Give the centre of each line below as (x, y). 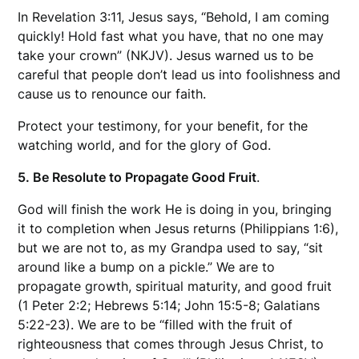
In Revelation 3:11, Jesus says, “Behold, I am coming (174, 17)
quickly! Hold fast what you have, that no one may (171, 36)
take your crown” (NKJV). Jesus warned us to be (166, 56)
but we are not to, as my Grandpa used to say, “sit (171, 248)
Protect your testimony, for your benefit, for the (163, 126)
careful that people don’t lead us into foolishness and (179, 75)
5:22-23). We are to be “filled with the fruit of (155, 325)
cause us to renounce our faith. (112, 94)
